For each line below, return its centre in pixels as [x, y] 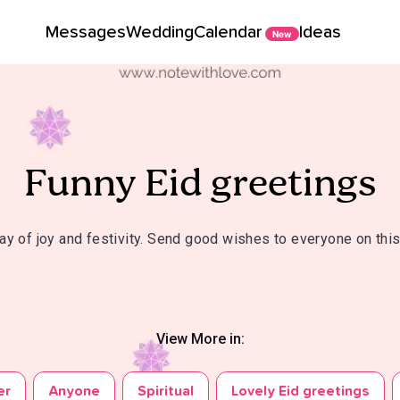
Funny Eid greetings [200, 185]
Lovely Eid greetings [300, 391]
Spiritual [165, 391]
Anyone [74, 391]
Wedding [160, 32]
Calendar [228, 32]
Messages [86, 32]
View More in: [200, 339]
